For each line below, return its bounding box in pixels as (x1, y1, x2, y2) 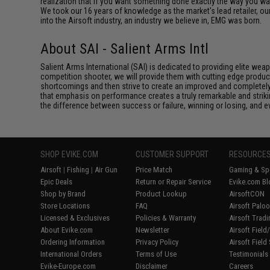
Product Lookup (136, 189, 187, 198)
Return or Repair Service (136, 177, 212, 186)
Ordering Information (40, 237, 105, 246)
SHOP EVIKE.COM (40, 149, 99, 159)
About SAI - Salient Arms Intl (40, 40, 209, 57)
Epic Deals (40, 177, 73, 186)
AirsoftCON (229, 189, 265, 198)
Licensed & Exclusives (40, 213, 110, 222)
